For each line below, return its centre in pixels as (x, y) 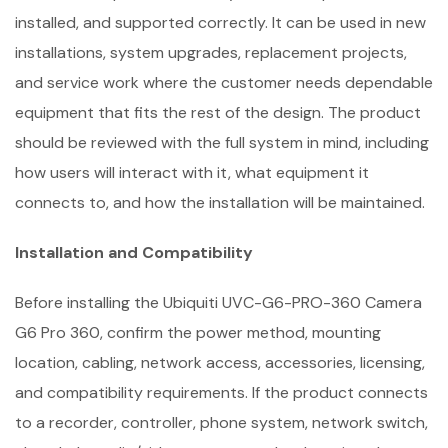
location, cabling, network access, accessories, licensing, (220, 362)
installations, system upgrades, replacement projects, (211, 52)
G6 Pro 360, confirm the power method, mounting (198, 332)
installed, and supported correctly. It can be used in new (220, 22)
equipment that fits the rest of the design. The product (218, 112)
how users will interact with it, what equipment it (192, 172)
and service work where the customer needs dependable (224, 82)
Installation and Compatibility (134, 252)
